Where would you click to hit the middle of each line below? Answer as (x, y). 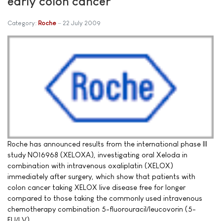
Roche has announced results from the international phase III (107, 144)
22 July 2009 (82, 23)
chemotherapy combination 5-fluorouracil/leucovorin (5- (102, 209)
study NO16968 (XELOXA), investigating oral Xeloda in (97, 154)
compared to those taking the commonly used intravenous (105, 198)
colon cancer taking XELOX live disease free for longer (96, 187)
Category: (23, 23)
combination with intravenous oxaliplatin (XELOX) (90, 165)
